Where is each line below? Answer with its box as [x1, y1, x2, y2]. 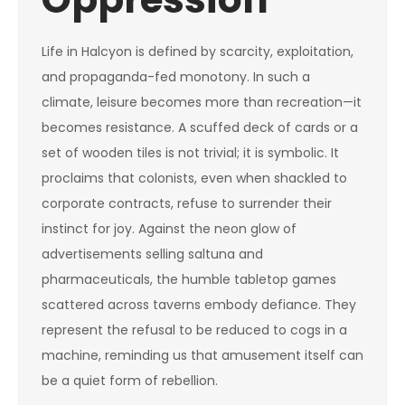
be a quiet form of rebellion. [42, 372, 218, 390]
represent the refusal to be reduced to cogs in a [42, 321, 347, 339]
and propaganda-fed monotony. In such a [42, 68, 310, 86]
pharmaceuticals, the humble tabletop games [42, 270, 336, 288]
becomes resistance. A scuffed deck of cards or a [42, 118, 358, 137]
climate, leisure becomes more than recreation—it [42, 93, 362, 111]
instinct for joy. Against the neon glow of [42, 220, 297, 238]
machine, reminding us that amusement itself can [42, 346, 363, 364]
